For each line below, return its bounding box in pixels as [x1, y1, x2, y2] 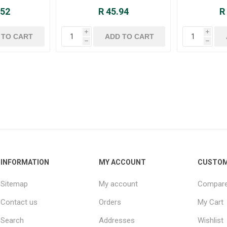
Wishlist [197, 216, 223, 225]
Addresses [99, 216, 135, 225]
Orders [99, 198, 122, 207]
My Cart [197, 198, 223, 207]
